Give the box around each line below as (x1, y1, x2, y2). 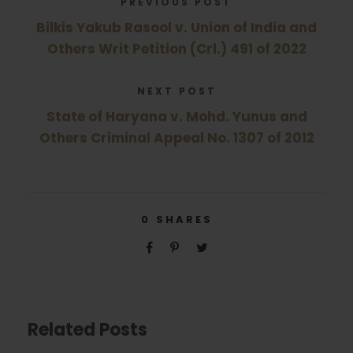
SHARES (155, 212, 213, 227)
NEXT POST (136, 84, 217, 98)
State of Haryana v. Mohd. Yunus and (46, 107, 307, 126)
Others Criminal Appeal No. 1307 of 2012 (39, 128, 314, 147)
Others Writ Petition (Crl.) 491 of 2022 (46, 39, 307, 58)
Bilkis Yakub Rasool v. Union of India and (36, 18, 317, 37)
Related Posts (28, 318, 147, 342)
